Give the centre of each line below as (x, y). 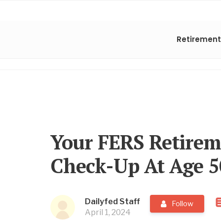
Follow (183, 204)
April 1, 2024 (108, 212)
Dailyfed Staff (112, 202)
